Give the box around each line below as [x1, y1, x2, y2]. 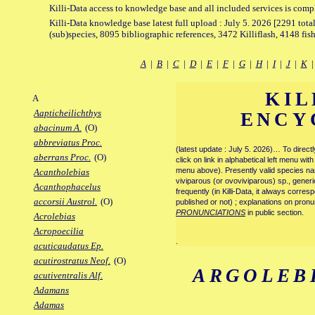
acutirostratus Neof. [34, 255, 110, 266]
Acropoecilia [34, 226, 84, 237]
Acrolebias [34, 211, 75, 222]
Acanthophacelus [34, 181, 101, 193]
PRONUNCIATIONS [176, 208, 245, 217]
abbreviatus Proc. [34, 137, 102, 148]
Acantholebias [34, 167, 89, 178]
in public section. [245, 208, 304, 217]
